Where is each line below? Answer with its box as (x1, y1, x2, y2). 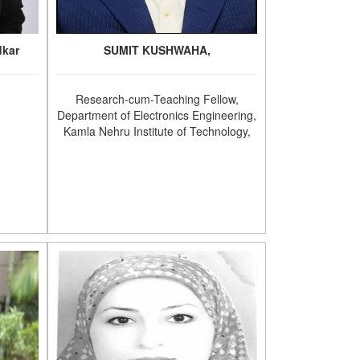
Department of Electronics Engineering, (57, 107, 257, 123)
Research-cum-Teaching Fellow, (75, 91, 239, 107)
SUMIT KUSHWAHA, (103, 42, 211, 58)
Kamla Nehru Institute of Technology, (63, 123, 251, 139)
